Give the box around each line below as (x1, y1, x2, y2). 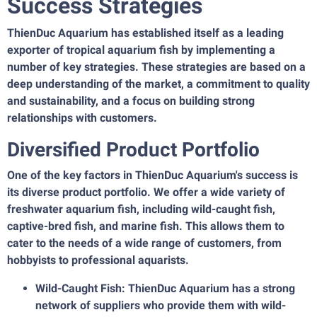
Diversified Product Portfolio (7, 138, 260, 162)
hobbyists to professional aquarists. (7, 253, 189, 267)
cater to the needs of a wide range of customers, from (7, 236, 282, 250)
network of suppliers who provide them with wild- (35, 299, 286, 313)
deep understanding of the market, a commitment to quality (7, 77, 310, 91)
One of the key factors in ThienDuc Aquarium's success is (7, 168, 298, 183)
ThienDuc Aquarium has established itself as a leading (7, 26, 284, 40)
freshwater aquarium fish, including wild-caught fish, (7, 202, 275, 217)
